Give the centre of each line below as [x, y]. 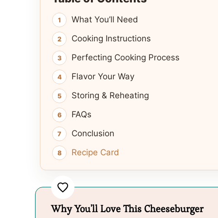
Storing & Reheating [110, 96]
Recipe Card [95, 153]
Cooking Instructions [111, 39]
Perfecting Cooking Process [126, 58]
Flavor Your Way [103, 77]
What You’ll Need [105, 20]
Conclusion [93, 134]
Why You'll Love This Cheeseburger [127, 209]
